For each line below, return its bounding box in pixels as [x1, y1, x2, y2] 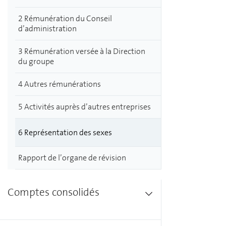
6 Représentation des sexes [18, 127, 112, 138]
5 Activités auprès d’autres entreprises [18, 101, 151, 112]
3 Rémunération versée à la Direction [18, 46, 145, 56]
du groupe [18, 56, 54, 67]
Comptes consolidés [8, 185, 99, 199]
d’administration [18, 23, 77, 34]
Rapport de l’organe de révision [18, 152, 126, 163]
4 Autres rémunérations [18, 79, 101, 89]
